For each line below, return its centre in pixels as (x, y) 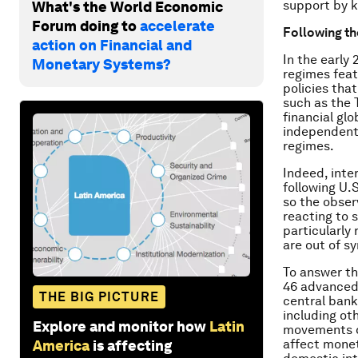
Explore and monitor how (119, 326)
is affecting (132, 345)
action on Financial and (112, 45)
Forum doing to (86, 26)
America (61, 345)
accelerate (177, 26)
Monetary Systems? (101, 64)
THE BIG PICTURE (99, 296)
